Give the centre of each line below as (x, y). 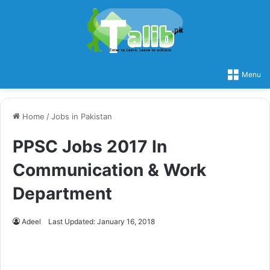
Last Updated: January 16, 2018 (102, 221)
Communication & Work (109, 170)
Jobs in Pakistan (82, 116)
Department (62, 193)
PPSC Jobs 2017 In (90, 146)
